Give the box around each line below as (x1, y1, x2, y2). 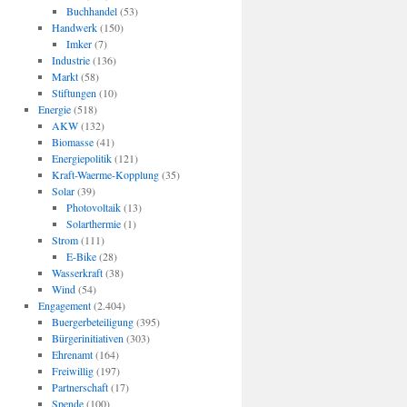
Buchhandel (65, 4, 117, 18)
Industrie (52, 53, 91, 67)
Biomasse (52, 134, 94, 149)
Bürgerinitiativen (52, 331, 124, 345)
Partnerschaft (52, 380, 109, 394)
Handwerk (52, 20, 98, 35)
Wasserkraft (52, 265, 104, 280)
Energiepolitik (52, 151, 113, 165)
